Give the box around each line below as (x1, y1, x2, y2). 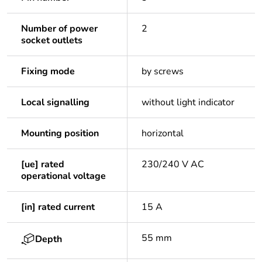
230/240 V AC (142, 158, 204, 171)
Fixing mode (21, 65, 75, 78)
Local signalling (21, 96, 89, 109)
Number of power (21, 22, 98, 36)
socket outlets (21, 34, 82, 47)
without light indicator (142, 96, 235, 109)
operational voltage (21, 170, 106, 183)
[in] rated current (21, 201, 95, 214)
